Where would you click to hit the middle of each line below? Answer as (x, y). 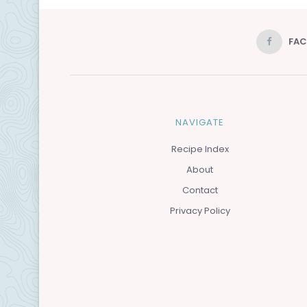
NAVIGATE (200, 122)
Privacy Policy (200, 210)
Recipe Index (200, 149)
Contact (200, 190)
